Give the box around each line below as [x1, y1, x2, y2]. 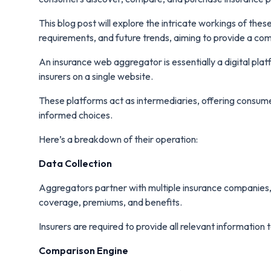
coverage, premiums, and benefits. [39, 195, 182, 208]
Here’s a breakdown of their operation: [39, 132, 198, 145]
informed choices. [39, 108, 113, 121]
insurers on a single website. [39, 70, 153, 82]
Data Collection [39, 157, 112, 169]
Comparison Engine [39, 244, 128, 256]
